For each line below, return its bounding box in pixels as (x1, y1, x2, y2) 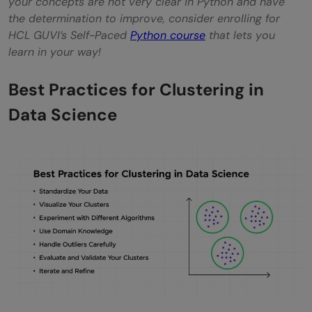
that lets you (205, 27, 275, 42)
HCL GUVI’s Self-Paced (8, 27, 130, 42)
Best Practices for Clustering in (8, 78, 264, 100)
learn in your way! (8, 44, 101, 59)
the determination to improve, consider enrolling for (8, 10, 280, 26)
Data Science (8, 103, 117, 125)
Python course (130, 27, 205, 42)
